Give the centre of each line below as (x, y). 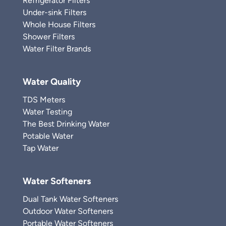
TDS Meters (44, 100)
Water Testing (47, 112)
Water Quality (52, 82)
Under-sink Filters (54, 12)
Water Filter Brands (57, 49)
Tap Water (41, 148)
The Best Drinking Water (66, 124)
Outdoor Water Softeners (68, 211)
